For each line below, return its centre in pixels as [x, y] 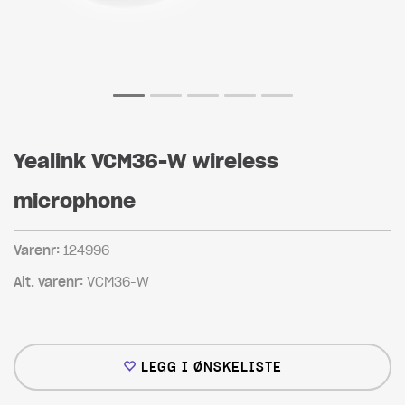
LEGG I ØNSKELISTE [212, 367]
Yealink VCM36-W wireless [146, 161]
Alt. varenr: [50, 282]
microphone [75, 201]
